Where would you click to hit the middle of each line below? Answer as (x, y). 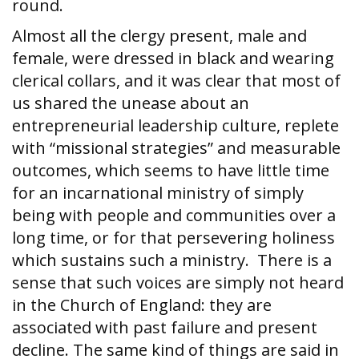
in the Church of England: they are (142, 305)
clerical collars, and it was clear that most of (176, 81)
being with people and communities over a (174, 215)
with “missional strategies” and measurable (176, 148)
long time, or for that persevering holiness (173, 238)
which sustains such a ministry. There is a (172, 260)
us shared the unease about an (131, 103)
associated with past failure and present (165, 327)
